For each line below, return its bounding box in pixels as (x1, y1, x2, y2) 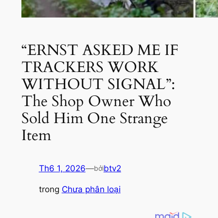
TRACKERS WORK (21, 56, 159, 77)
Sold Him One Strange (21, 108, 168, 128)
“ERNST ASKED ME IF (21, 39, 179, 60)
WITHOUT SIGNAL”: (21, 73, 175, 94)
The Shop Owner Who (21, 91, 171, 111)
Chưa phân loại (61, 184, 121, 195)
